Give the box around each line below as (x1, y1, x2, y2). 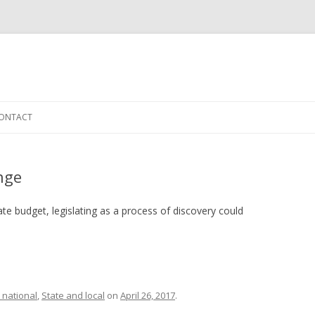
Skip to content (157, 99, 226, 112)
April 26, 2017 (120, 289, 175, 302)
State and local (41, 289, 105, 302)
